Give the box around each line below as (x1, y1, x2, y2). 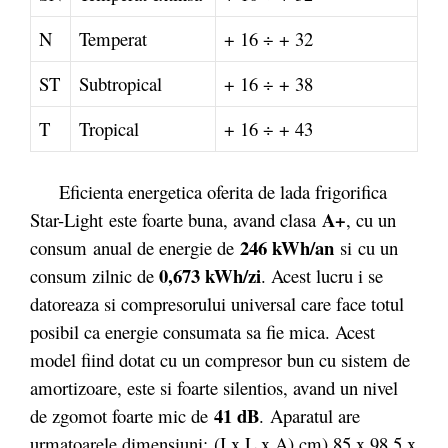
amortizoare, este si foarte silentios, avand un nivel (30, 374, 398, 400)
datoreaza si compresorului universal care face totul (30, 290, 404, 316)
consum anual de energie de (30, 234, 240, 260)
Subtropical (79, 71, 162, 96)
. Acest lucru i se (261, 262, 383, 288)
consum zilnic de (30, 262, 159, 288)
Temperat (79, 26, 147, 51)
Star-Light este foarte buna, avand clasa (30, 206, 322, 232)
